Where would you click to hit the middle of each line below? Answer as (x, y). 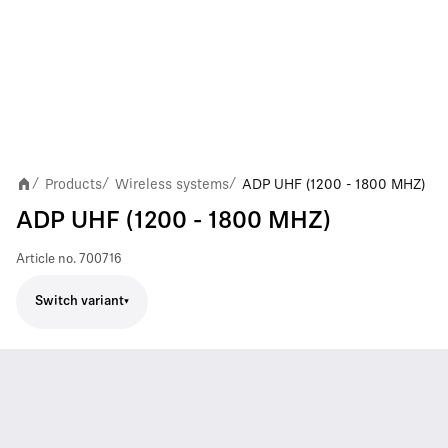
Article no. (46, 259)
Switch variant (79, 301)
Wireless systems (172, 183)
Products (73, 183)
